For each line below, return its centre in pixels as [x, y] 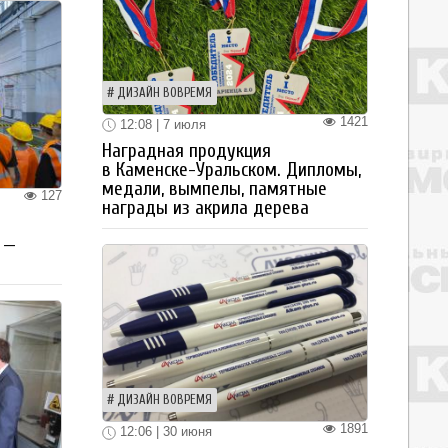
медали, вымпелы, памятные [214, 189]
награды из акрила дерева [205, 208]
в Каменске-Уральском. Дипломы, [231, 170]
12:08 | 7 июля [161, 124]
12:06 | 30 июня [164, 432]
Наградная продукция [186, 151]
